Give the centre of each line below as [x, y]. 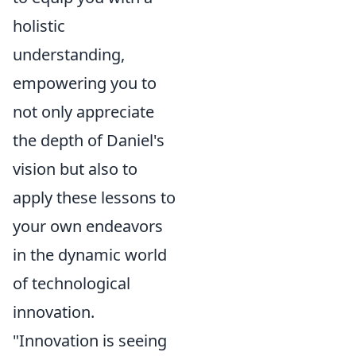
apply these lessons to [94, 197]
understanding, [69, 54]
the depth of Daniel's [89, 140]
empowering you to [85, 83]
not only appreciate [83, 111]
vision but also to [75, 168]
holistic [39, 25]
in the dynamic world [90, 254]
